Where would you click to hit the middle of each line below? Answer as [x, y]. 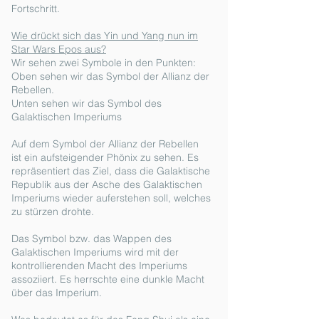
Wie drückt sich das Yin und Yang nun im [105, 36]
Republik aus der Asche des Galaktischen [107, 184]
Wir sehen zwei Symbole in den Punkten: [104, 63]
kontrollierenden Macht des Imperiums [99, 266]
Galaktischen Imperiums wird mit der [95, 252]
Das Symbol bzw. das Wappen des [91, 239]
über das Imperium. [58, 293]
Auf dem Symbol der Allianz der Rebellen [105, 144]
